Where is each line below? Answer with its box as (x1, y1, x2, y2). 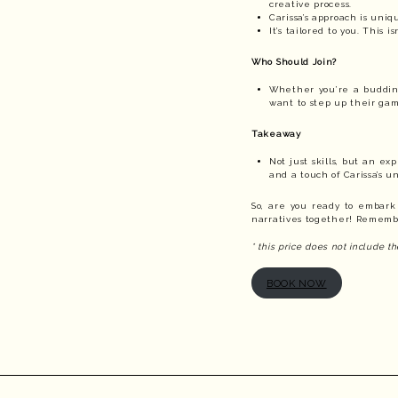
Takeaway (251, 129, 301, 139)
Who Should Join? (251, 57, 338, 67)
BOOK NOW (266, 276, 327, 290)
